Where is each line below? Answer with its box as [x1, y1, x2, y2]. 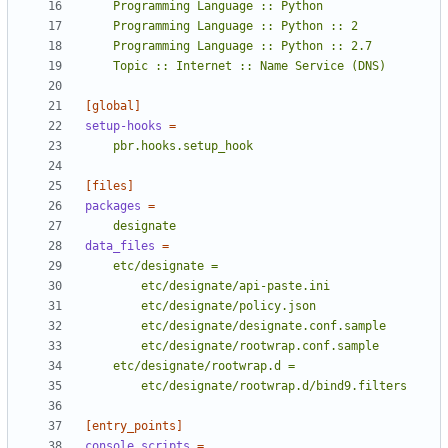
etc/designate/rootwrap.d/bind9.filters [141, 379, 407, 394]
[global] [85, 99, 141, 114]
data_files [85, 239, 155, 254]
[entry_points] [85, 419, 183, 434]
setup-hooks [85, 119, 162, 134]
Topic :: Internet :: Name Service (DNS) [113, 59, 386, 74]
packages [85, 199, 141, 214]
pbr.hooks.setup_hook [113, 139, 253, 154]
